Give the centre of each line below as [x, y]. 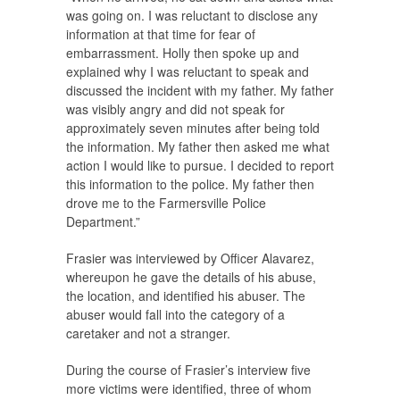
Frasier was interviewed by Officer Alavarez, [190, 258]
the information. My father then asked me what [198, 147]
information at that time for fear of [161, 34]
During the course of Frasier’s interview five [188, 370]
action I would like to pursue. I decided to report [200, 166]
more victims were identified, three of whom [189, 389]
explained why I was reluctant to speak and [187, 72]
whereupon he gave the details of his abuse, [191, 277]
